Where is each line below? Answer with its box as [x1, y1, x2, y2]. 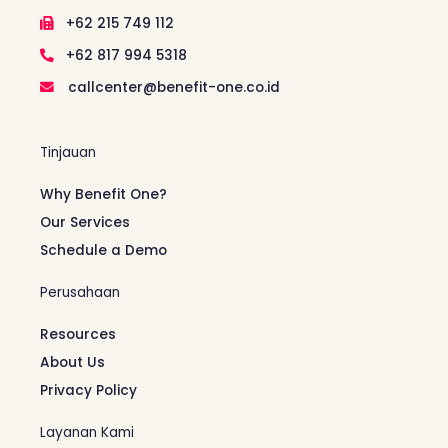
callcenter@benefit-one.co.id [64, 78, 280, 98]
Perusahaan [40, 283, 120, 303]
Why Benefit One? [40, 185, 167, 205]
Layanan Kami [40, 423, 134, 443]
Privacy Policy [40, 381, 137, 401]
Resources [40, 325, 116, 345]
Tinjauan [40, 143, 96, 163]
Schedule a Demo [40, 241, 167, 261]
